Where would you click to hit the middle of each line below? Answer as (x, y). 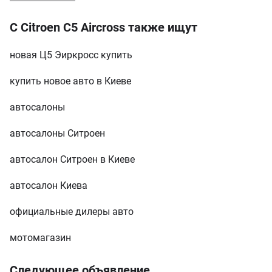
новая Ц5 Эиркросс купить (71, 84)
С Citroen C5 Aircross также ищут (104, 56)
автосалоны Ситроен (57, 162)
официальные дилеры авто (72, 241)
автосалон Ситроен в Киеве (72, 189)
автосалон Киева (49, 215)
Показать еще (42, 24)
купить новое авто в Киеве (70, 110)
